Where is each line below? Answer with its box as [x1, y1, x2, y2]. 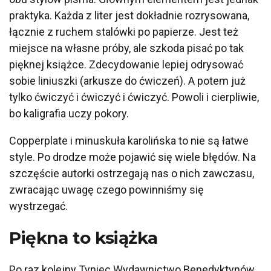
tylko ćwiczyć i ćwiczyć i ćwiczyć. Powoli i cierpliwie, [9, 91, 259, 104]
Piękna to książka [9, 227, 158, 249]
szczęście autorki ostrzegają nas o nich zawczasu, [9, 167, 254, 180]
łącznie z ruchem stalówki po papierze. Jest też [9, 25, 238, 39]
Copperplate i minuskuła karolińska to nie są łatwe [9, 134, 249, 148]
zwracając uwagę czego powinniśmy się [9, 183, 204, 197]
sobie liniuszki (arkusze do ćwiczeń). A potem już [9, 74, 246, 88]
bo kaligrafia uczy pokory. [9, 107, 129, 120]
